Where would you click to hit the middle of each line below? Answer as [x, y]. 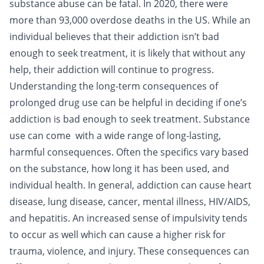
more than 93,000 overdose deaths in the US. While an [130, 20]
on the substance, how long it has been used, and [119, 169]
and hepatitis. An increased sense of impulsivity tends [128, 218]
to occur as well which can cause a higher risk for [118, 235]
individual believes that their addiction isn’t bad [114, 37]
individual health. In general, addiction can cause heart [131, 185]
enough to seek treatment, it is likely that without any [127, 53]
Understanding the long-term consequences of [114, 86]
